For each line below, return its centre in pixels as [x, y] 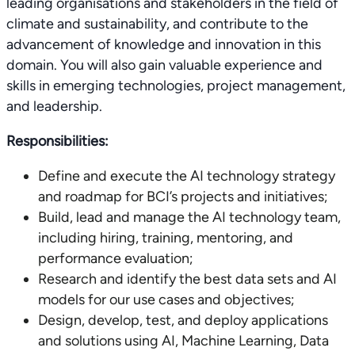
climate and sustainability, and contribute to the [157, 24]
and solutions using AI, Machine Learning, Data [183, 341]
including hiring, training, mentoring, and [166, 238]
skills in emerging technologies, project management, [176, 86]
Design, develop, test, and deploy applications [183, 320]
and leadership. [54, 106]
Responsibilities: [57, 141]
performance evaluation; [116, 258]
